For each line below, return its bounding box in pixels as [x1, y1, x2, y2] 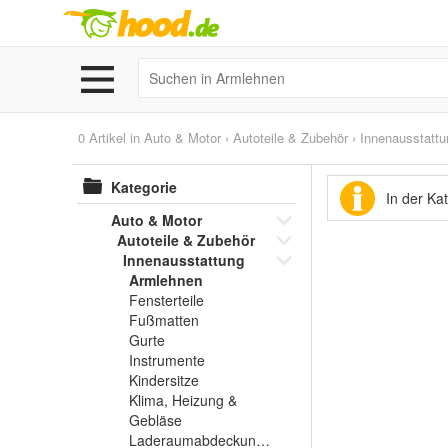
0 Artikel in [78, 128, 144, 147]
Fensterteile [129, 290, 204, 310]
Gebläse [129, 410, 182, 430]
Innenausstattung [123, 250, 245, 270]
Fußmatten [129, 310, 199, 330]
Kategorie [111, 177, 177, 197]
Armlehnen [129, 270, 203, 290]
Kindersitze [129, 370, 199, 390]
